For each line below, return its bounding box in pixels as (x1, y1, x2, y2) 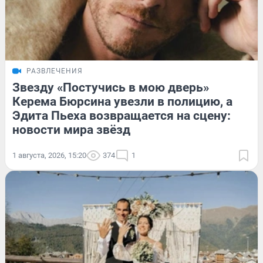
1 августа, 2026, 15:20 (12, 150, 86, 160)
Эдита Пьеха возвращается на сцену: (12, 108, 231, 123)
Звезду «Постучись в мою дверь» (12, 80, 209, 95)
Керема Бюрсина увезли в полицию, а (12, 94, 232, 109)
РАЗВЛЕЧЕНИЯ (26, 66, 83, 75)
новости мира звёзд (12, 122, 130, 137)
